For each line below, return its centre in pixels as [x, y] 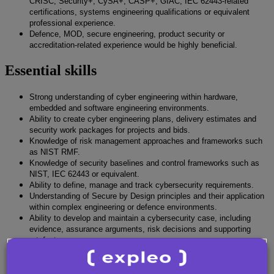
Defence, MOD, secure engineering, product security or [127, 34]
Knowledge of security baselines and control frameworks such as [144, 163]
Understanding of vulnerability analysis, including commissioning [143, 251]
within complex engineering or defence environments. [123, 207]
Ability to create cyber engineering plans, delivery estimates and [143, 119]
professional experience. [72, 23]
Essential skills [51, 71]
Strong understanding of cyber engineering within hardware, [134, 97]
